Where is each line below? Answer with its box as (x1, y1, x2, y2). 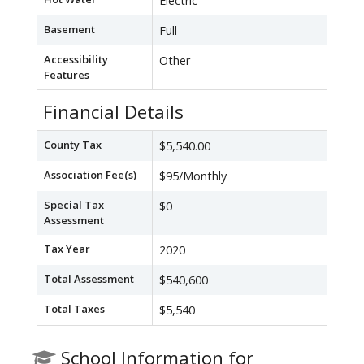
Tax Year (44, 241, 90, 257)
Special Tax (44, 197, 104, 213)
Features (44, 67, 89, 83)
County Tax (44, 137, 102, 153)
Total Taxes (44, 301, 105, 317)
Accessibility (44, 52, 108, 67)
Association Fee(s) (44, 167, 136, 183)
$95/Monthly (159, 168, 227, 184)
